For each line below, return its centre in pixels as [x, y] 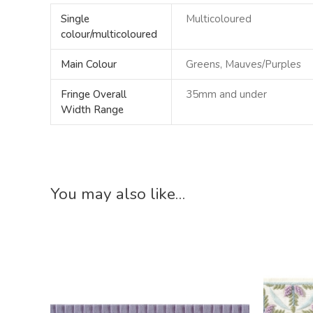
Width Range [92, 110]
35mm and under [227, 95]
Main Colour [88, 65]
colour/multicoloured [109, 35]
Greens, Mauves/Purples [244, 65]
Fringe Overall [93, 95]
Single [75, 19]
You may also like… [118, 194]
